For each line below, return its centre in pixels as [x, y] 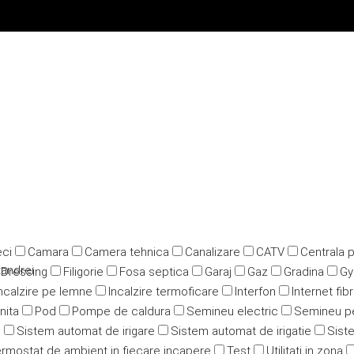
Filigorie [83, 272]
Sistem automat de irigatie [241, 331]
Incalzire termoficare [164, 292]
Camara [48, 252]
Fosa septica [154, 272]
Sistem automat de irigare [86, 331]
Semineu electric [232, 311]
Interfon [255, 292]
